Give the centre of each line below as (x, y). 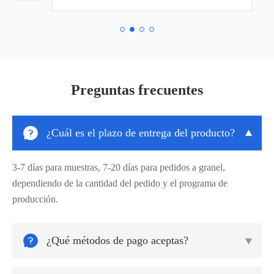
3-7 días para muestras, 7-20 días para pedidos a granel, (119, 168)
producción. (35, 199)
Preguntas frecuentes (137, 90)
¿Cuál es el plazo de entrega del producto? (141, 133)
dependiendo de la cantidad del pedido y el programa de (120, 183)
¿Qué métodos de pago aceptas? (117, 241)
